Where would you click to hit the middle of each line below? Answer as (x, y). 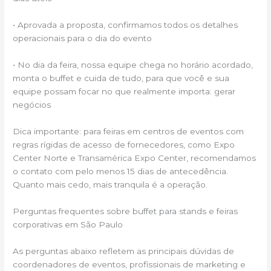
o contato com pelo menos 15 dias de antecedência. (121, 171)
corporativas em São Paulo (68, 224)
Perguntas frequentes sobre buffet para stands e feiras (126, 211)
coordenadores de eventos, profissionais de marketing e (129, 264)
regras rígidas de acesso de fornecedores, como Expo (124, 145)
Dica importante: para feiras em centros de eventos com (129, 132)
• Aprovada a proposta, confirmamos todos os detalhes (126, 25)
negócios (32, 105)
